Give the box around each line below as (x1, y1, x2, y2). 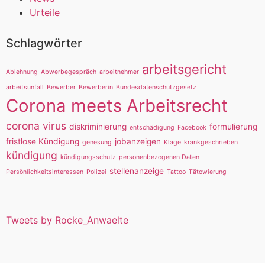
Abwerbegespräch (41, 68, 96, 76)
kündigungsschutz (60, 153, 116, 161)
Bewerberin (79, 83, 113, 92)
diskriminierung (69, 122, 127, 132)
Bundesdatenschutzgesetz (116, 83, 196, 92)
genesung (82, 138, 112, 147)
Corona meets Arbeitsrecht (6, 95, 228, 117)
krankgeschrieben (184, 138, 238, 147)
